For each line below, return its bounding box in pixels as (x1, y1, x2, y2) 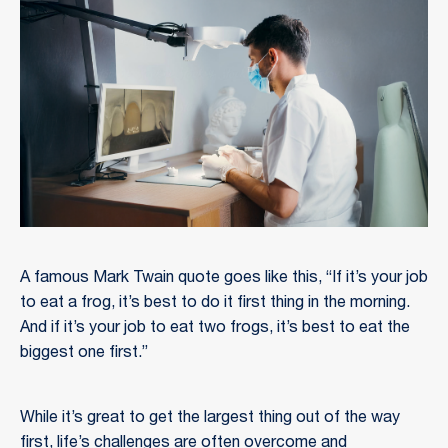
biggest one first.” (20, 345, 148, 362)
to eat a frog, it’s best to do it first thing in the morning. (20, 295, 410, 312)
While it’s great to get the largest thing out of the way (20, 410, 400, 427)
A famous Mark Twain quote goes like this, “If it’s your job (20, 270, 428, 287)
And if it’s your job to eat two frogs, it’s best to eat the (20, 320, 410, 337)
